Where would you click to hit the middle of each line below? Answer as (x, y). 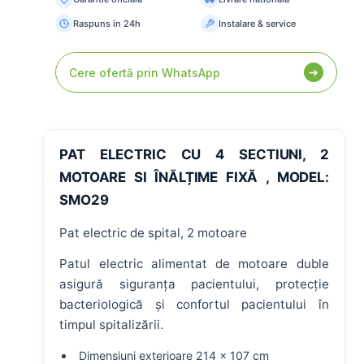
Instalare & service (257, 24)
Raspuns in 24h (107, 24)
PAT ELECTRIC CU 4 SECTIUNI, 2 (194, 154)
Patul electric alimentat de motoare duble (194, 264)
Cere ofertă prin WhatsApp (145, 72)
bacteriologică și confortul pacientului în (194, 305)
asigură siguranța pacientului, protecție (194, 284)
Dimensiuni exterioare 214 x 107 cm (174, 355)
